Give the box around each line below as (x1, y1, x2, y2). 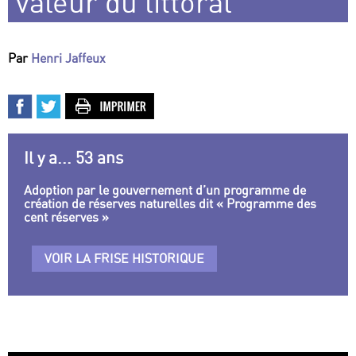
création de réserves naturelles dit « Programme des (24, 195, 316, 212)
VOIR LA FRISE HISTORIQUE (44, 250, 204, 267)
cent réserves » (24, 209, 109, 226)
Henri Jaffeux (31, 50, 106, 67)
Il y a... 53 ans (24, 148, 123, 168)
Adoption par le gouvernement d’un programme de (24, 182, 306, 199)
